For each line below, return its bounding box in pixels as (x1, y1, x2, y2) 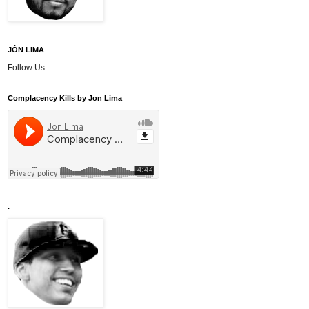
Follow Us (8, 63, 45, 73)
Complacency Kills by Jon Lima (8, 94, 122, 103)
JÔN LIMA (8, 46, 44, 54)
